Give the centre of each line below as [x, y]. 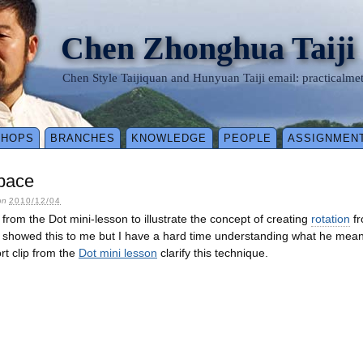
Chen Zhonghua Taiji [208, 48]
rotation [331, 219]
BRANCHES [83, 139]
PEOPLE [247, 139]
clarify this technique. [213, 253]
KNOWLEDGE [169, 139]
